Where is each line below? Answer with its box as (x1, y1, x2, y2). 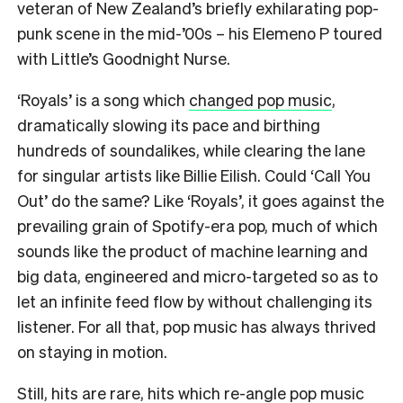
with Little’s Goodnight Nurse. (17, 47, 234, 68)
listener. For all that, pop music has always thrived (17, 315, 376, 336)
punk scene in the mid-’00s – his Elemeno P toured (17, 22, 382, 43)
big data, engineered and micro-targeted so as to (17, 264, 378, 286)
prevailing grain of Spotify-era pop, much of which (17, 214, 378, 236)
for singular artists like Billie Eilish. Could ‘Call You (17, 164, 371, 185)
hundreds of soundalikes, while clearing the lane (17, 139, 365, 160)
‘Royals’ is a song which (17, 88, 189, 110)
